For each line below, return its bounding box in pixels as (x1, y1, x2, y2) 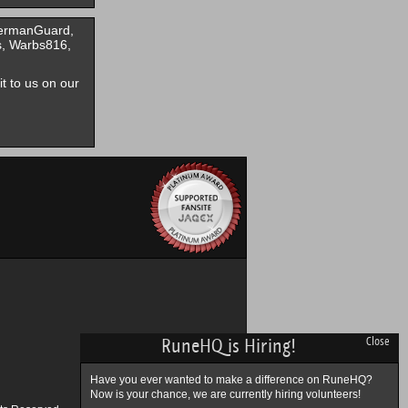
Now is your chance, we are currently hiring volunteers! (90, 388, 361, 401)
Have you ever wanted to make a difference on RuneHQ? (90, 373, 372, 386)
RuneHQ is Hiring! (160, 333, 295, 359)
